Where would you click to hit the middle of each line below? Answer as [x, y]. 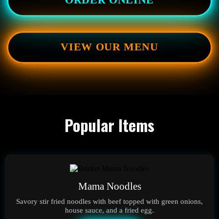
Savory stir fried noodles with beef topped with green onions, [109, 201]
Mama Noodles [109, 186]
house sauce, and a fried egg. [109, 210]
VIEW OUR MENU [109, 47]
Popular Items [109, 125]
